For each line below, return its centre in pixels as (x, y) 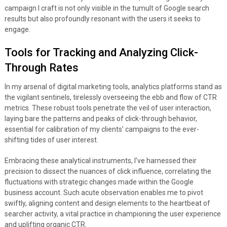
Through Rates (41, 68)
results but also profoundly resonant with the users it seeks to (102, 19)
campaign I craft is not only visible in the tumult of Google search (107, 8)
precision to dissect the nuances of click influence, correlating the (108, 172)
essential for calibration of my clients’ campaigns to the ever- (102, 129)
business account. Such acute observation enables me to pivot (104, 193)
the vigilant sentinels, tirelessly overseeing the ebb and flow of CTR (110, 98)
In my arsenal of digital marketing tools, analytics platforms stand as (113, 87)
